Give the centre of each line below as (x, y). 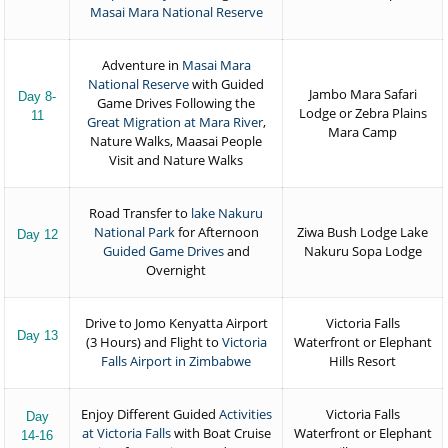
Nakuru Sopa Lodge (362, 251)
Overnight (176, 270)
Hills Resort (363, 361)
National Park (134, 232)
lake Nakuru (227, 213)
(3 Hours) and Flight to (153, 342)
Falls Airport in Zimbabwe (176, 361)
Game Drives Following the (176, 103)
